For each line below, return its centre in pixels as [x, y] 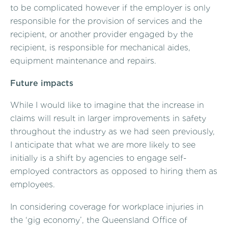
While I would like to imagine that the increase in [107, 105]
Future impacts [42, 83]
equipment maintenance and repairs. [83, 61]
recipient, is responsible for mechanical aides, [100, 47]
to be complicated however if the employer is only [110, 8]
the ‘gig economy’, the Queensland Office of [99, 220]
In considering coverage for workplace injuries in [107, 207]
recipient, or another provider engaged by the [102, 34]
